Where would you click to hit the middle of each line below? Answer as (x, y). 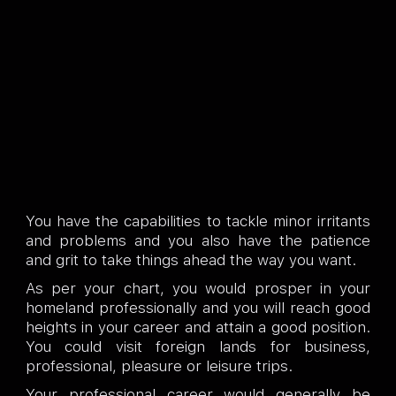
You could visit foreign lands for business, (198, 346)
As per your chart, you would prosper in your (198, 288)
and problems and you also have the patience (198, 240)
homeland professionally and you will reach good (198, 308)
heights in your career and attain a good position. (198, 327)
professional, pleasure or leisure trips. (159, 366)
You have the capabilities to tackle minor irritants (198, 221)
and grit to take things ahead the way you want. (190, 260)
